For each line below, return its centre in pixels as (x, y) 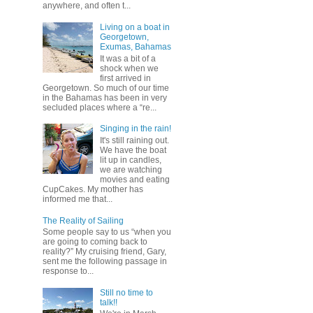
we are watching (131, 169)
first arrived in (125, 78)
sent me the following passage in (105, 261)
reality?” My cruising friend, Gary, (104, 251)
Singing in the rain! (135, 129)
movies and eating (134, 179)
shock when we (129, 68)
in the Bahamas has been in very (105, 97)
